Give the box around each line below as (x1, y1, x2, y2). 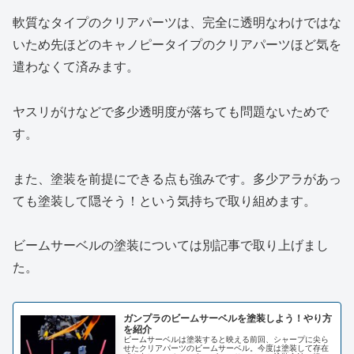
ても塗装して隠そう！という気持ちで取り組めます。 (13, 194, 316, 208)
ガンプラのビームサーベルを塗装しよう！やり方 (123, 312, 333, 324)
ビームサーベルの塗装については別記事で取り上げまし (13, 239, 329, 253)
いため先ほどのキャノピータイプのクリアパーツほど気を (13, 38, 341, 52)
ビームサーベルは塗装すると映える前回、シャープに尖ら (123, 334, 330, 344)
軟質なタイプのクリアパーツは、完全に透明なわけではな (13, 16, 341, 30)
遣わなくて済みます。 (13, 60, 139, 74)
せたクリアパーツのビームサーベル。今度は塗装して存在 (123, 343, 330, 352)
